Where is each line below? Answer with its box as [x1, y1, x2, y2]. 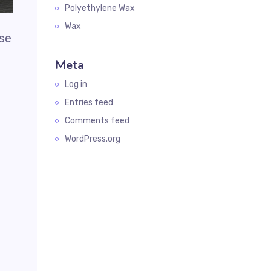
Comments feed [65, 116, 129, 126]
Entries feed [65, 97, 113, 108]
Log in [65, 79, 87, 90]
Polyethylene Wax [65, 3, 135, 13]
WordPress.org [65, 134, 120, 144]
